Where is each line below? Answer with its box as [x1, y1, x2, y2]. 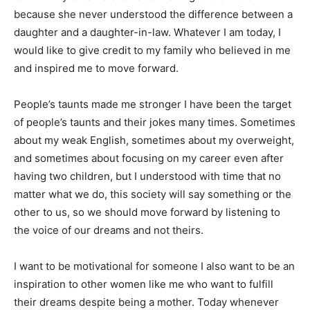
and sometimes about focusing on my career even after [14, 152, 284, 165]
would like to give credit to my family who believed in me [14, 44, 291, 57]
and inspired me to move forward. [14, 62, 179, 75]
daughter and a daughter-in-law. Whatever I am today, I [14, 26, 281, 39]
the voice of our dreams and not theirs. [14, 224, 203, 237]
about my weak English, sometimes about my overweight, [14, 134, 294, 147]
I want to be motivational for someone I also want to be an [14, 259, 295, 273]
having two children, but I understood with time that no [14, 170, 281, 183]
